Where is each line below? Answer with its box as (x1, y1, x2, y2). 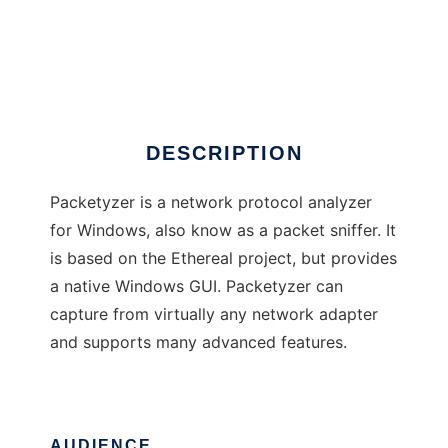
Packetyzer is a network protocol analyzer (50, 192, 372, 213)
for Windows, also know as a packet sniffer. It (50, 220, 396, 241)
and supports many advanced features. (50, 332, 347, 353)
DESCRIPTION (145, 142, 303, 165)
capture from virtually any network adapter (50, 304, 378, 325)
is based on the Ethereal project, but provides (50, 248, 397, 269)
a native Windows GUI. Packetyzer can (50, 276, 343, 297)
